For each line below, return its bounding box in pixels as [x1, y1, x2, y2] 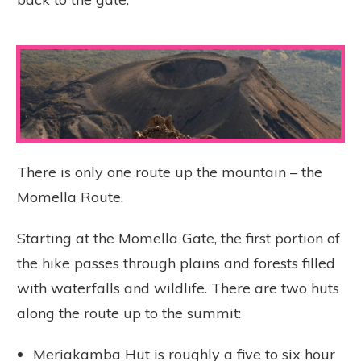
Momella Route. [17, 187, 123, 206]
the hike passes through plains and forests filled [17, 253, 335, 272]
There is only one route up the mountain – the [17, 162, 322, 181]
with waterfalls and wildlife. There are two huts [17, 278, 339, 297]
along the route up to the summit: [17, 303, 245, 322]
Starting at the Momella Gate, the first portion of [17, 228, 340, 247]
